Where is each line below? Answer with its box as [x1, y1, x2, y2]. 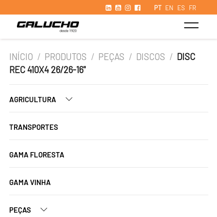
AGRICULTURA [9, 95, 58, 104]
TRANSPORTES [9, 123, 58, 131]
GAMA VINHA [9, 178, 51, 186]
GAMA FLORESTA [9, 150, 64, 159]
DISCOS [136, 51, 166, 62]
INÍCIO [9, 51, 33, 62]
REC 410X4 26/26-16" [9, 64, 86, 75]
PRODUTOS [45, 51, 87, 62]
